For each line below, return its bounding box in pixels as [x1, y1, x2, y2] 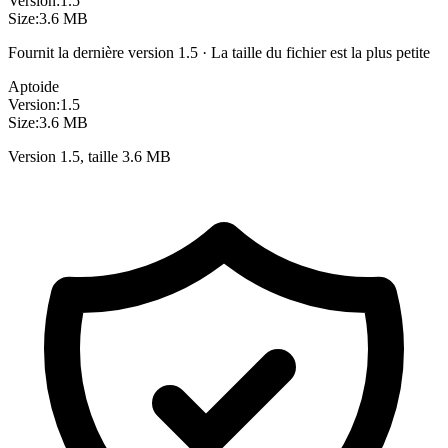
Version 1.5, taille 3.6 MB [8, 147, 171, 165]
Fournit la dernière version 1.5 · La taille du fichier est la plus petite [8, 43, 430, 61]
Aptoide [8, 77, 59, 95]
